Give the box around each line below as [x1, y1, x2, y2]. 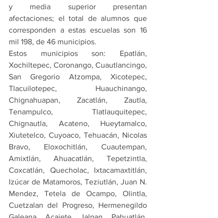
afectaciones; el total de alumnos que [9, 14, 147, 22]
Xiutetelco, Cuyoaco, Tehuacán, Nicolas [9, 130, 147, 139]
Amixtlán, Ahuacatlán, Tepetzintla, [9, 154, 147, 163]
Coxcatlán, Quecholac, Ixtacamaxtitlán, [9, 165, 147, 174]
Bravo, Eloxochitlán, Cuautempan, [9, 142, 147, 151]
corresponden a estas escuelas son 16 [9, 25, 147, 34]
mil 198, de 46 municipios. [9, 37, 96, 46]
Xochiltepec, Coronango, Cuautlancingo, [9, 60, 147, 69]
